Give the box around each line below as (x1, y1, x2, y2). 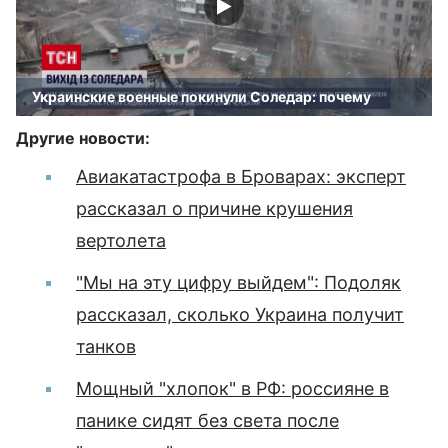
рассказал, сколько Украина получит (76, 304, 404, 325)
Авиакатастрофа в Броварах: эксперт (76, 166, 406, 187)
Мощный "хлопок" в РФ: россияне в (76, 378, 389, 399)
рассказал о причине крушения (76, 198, 353, 219)
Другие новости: (16, 128, 150, 148)
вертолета (76, 230, 166, 251)
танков (76, 336, 136, 357)
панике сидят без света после (76, 410, 339, 431)
